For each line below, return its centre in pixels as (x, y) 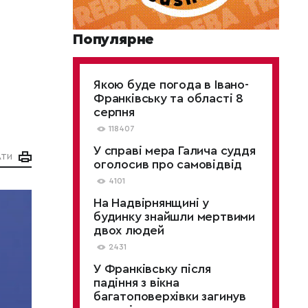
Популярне (114, 39)
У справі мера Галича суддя (175, 151)
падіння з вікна (136, 283)
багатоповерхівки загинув (170, 296)
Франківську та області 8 (168, 98)
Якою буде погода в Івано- (171, 85)
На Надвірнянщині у (152, 203)
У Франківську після (153, 269)
